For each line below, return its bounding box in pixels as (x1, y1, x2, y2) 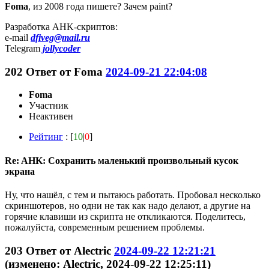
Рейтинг (29, 131, 63, 142)
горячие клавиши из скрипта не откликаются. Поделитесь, (5, 211, 246, 222)
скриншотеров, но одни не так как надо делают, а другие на (5, 200, 250, 211)
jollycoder (43, 43, 80, 53)
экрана (5, 166, 35, 177)
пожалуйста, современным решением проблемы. (5, 222, 205, 232)
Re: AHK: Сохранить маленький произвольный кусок (5, 155, 238, 166)
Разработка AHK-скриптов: (5, 21, 118, 32)
